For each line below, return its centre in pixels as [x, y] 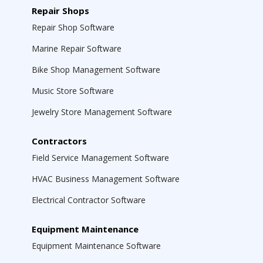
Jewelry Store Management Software [102, 112]
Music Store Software [73, 91]
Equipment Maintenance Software [96, 246]
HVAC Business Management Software [106, 179]
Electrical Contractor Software [89, 200]
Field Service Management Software [100, 158]
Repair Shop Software [73, 27]
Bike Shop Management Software [96, 70]
